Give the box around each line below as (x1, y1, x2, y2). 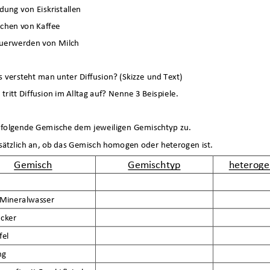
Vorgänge (145, 2, 184, 14)
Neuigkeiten (21, 251, 89, 265)
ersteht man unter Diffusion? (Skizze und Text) (8, 72, 183, 83)
